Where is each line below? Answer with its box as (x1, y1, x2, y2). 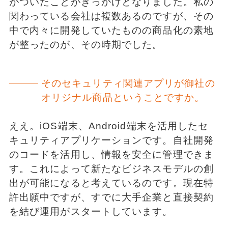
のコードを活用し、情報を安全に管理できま (9, 149, 214, 160)
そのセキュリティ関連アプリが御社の (41, 77, 215, 89)
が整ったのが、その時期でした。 (9, 39, 163, 50)
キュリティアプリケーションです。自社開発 (9, 135, 214, 146)
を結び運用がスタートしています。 (9, 206, 173, 217)
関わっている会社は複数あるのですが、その (9, 10, 214, 21)
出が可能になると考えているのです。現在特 (9, 178, 214, 189)
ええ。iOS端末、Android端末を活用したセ (9, 121, 209, 132)
